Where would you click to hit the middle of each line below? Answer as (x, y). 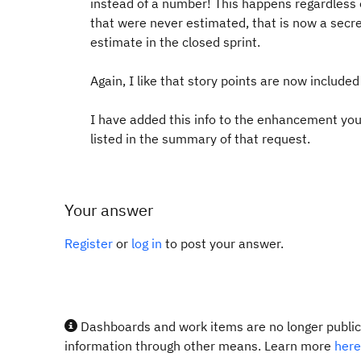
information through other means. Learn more (199, 346)
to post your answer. (223, 243)
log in (147, 243)
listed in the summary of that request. (200, 139)
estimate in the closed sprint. (175, 42)
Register (89, 243)
